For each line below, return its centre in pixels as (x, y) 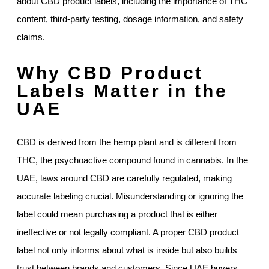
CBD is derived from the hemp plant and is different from (127, 142)
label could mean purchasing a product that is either (117, 214)
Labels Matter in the (122, 91)
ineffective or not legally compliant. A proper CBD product (128, 232)
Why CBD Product (110, 73)
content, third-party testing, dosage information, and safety (130, 19)
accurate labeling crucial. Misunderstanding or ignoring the (130, 196)
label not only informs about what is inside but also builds (127, 250)
